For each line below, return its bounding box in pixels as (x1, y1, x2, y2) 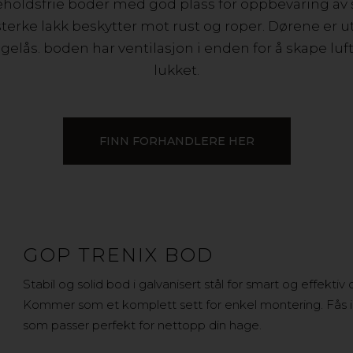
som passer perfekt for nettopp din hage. (23, 318, 262, 333)
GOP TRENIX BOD (23, 243, 214, 266)
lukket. (154, 62, 199, 78)
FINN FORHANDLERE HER (98, 134, 255, 148)
